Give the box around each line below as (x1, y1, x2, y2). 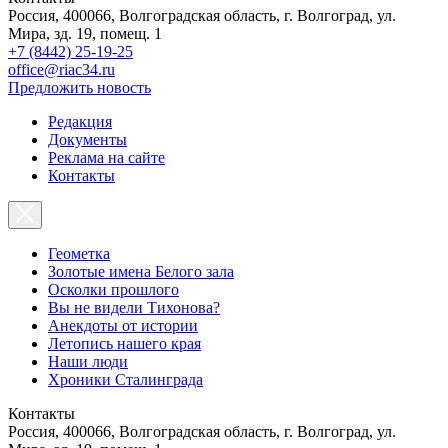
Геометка (48, 244, 110, 262)
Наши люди (48, 352, 128, 370)
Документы (48, 130, 127, 148)
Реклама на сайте (48, 148, 165, 166)
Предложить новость (8, 78, 151, 96)
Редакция (48, 112, 112, 130)
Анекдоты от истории (48, 316, 198, 334)
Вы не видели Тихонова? (48, 298, 220, 316)
